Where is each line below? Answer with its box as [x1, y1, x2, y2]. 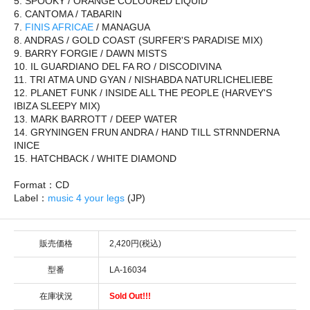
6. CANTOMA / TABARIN [14, 8, 122, 19]
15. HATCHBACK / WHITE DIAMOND [14, 152, 176, 164]
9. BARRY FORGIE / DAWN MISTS [14, 47, 167, 59]
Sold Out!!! [109, 291, 151, 301]
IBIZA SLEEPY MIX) [14, 100, 100, 111]
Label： [14, 192, 48, 203]
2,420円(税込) [109, 238, 161, 248]
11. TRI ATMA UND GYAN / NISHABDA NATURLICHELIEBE [14, 73, 273, 85]
